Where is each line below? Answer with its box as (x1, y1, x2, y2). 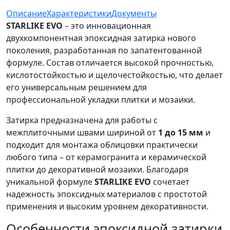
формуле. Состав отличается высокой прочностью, (6, 57, 214, 69)
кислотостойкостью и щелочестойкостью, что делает (6, 69, 223, 81)
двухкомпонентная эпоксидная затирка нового (6, 32, 196, 44)
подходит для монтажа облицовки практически (6, 139, 198, 151)
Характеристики (47, 8, 111, 20)
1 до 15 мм (158, 127, 203, 139)
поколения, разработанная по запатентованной (6, 45, 202, 56)
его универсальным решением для (6, 82, 147, 93)
